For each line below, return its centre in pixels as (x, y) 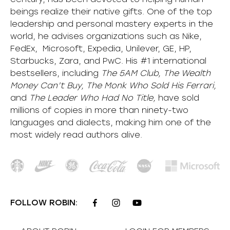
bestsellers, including (56, 73)
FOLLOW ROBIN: (44, 203)
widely (48, 135)
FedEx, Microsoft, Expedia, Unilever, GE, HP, (101, 48)
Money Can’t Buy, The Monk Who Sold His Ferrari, (113, 85)
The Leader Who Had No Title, (92, 98)
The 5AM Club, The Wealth (156, 73)
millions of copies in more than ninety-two (99, 110)
